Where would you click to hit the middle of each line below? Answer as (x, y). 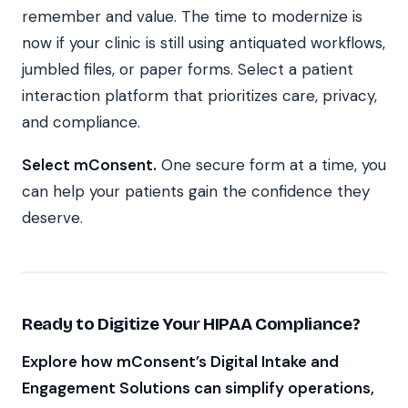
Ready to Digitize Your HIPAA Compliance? (191, 323)
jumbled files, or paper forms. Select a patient (188, 69)
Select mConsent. (89, 164)
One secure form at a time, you (271, 164)
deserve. (52, 217)
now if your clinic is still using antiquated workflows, (204, 42)
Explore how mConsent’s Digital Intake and (180, 361)
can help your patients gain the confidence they (196, 191)
